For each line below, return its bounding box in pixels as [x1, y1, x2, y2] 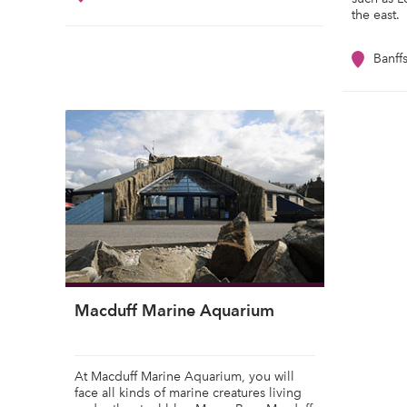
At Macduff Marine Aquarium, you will [74, 369, 294, 384]
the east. [352, 7, 400, 23]
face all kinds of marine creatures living [74, 385, 302, 401]
